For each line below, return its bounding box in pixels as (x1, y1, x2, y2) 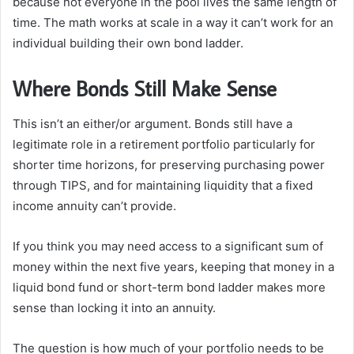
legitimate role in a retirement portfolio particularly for (13, 136, 315, 152)
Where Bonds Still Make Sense (13, 74, 277, 103)
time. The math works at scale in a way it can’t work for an (13, 15, 333, 31)
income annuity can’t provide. (13, 198, 176, 213)
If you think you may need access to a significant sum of (13, 238, 323, 254)
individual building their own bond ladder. (13, 36, 243, 51)
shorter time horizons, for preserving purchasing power (13, 156, 325, 172)
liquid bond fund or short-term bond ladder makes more (13, 279, 326, 295)
